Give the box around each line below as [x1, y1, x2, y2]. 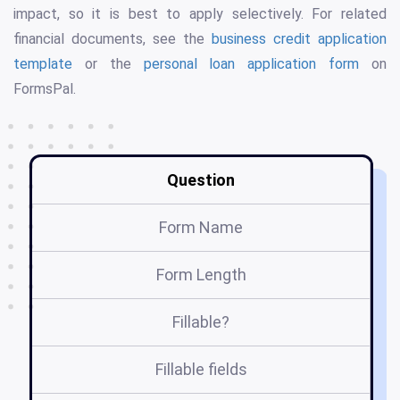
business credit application [212, 30, 387, 48]
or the [72, 55, 144, 73]
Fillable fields [154, 360, 247, 379]
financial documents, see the [13, 30, 212, 48]
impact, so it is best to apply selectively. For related [13, 5, 387, 23]
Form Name [159, 218, 243, 237]
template [13, 55, 72, 73]
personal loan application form [143, 55, 360, 73]
